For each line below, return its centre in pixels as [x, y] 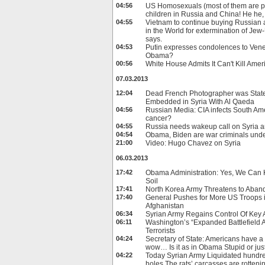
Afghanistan [165, 206]
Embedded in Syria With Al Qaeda [200, 102]
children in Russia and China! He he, [205, 14]
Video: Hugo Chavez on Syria [193, 143]
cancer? [159, 118]
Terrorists [160, 231]
